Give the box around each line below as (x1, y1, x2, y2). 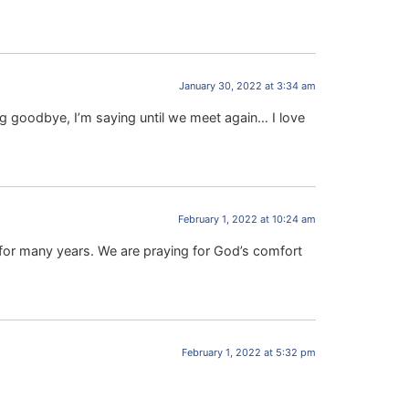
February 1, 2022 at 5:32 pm (182, 345, 316, 359)
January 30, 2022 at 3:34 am (179, 79, 316, 93)
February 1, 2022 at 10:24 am (178, 213, 316, 226)
